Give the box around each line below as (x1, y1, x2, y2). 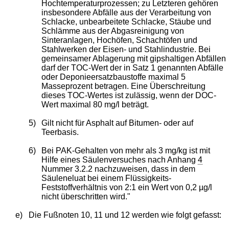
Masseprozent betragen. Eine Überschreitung (41, 81, 206, 90)
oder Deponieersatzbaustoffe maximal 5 (41, 72, 186, 81)
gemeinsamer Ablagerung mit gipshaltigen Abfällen (41, 54, 226, 63)
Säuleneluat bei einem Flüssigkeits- (41, 173, 172, 182)
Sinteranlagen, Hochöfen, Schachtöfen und (41, 35, 198, 44)
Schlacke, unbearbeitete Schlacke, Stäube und (41, 17, 212, 26)
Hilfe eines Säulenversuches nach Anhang (41, 155, 198, 164)
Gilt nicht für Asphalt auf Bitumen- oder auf (41, 118, 194, 127)
